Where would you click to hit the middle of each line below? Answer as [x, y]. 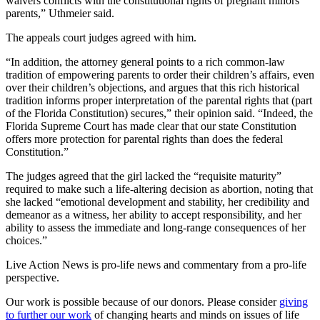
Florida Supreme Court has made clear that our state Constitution [151, 126]
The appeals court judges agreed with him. [101, 37]
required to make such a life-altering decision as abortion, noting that [159, 189]
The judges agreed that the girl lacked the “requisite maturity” [144, 176]
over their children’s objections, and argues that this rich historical [152, 87]
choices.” [26, 240]
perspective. [32, 277]
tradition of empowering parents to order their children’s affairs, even [160, 74]
